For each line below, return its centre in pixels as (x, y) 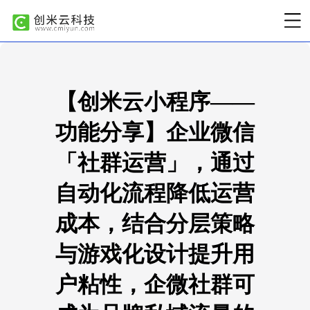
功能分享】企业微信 (155, 132)
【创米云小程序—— (155, 102)
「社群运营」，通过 (155, 163)
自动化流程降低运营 (155, 193)
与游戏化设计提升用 (155, 254)
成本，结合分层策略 (155, 224)
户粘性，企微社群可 (155, 284)
